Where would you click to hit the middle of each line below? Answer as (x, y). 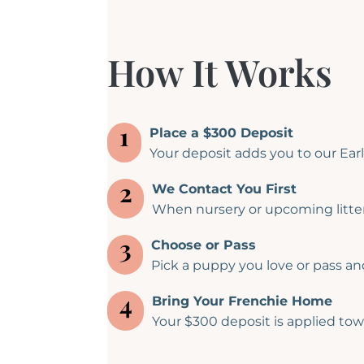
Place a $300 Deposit (221, 133)
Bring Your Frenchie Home (243, 301)
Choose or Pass (204, 245)
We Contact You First (225, 189)
